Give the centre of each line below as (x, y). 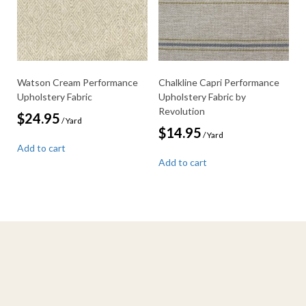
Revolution (181, 111)
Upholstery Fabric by (202, 97)
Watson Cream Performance (78, 83)
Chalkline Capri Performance (219, 83)
